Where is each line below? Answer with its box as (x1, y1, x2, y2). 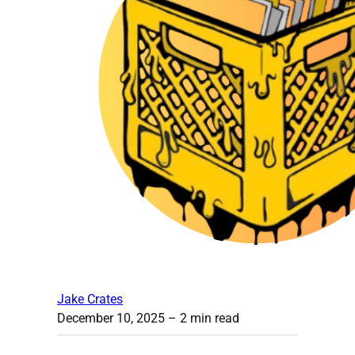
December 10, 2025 (57, 310, 165, 326)
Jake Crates (57, 291, 123, 307)
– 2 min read (165, 310, 239, 326)
